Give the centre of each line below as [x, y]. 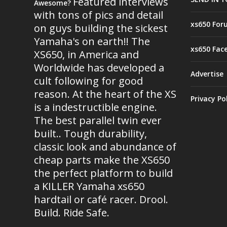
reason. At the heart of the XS [105, 94]
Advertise [207, 73]
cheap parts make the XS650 [102, 160]
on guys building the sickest [101, 28]
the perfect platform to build [104, 173]
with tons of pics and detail [99, 15]
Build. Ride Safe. [72, 212]
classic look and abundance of [105, 146]
